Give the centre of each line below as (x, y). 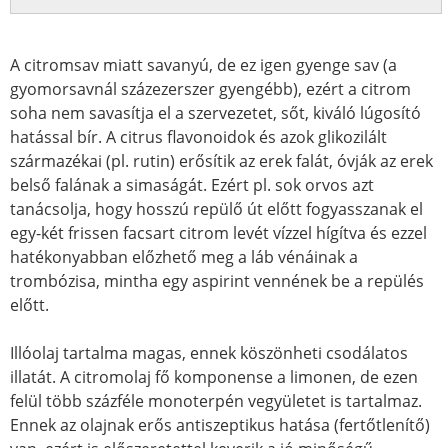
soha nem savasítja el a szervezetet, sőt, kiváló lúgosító (215, 113)
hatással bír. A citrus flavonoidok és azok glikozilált (198, 137)
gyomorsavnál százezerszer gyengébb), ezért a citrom (210, 89)
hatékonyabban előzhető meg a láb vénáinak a (184, 257)
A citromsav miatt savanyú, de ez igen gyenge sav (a (203, 65)
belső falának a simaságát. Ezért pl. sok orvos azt (192, 185)
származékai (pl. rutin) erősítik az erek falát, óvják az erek (221, 161)
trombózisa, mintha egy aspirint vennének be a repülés (217, 281)
